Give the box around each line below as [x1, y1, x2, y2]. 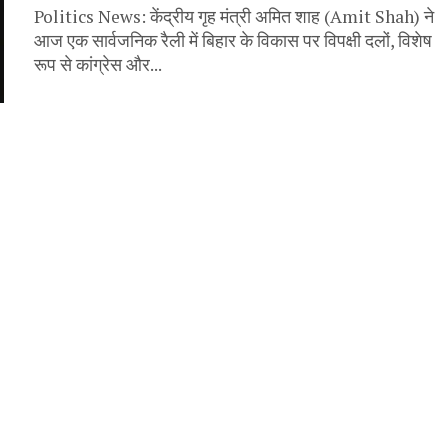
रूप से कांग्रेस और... [34, 52, 162, 76]
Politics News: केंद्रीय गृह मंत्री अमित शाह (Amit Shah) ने [34, 4, 434, 28]
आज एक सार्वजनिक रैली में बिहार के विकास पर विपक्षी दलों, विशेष [34, 28, 432, 52]
